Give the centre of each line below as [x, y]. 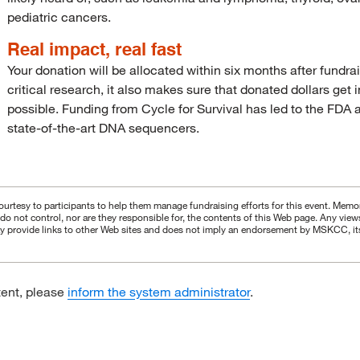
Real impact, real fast [94, 49]
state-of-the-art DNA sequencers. [103, 127]
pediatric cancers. [59, 16]
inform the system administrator [159, 291]
